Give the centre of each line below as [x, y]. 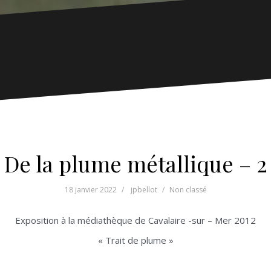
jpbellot [144, 190]
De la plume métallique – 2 [135, 164]
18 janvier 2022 [90, 190]
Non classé [188, 190]
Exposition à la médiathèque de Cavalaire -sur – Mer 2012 [135, 220]
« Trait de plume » [135, 240]
